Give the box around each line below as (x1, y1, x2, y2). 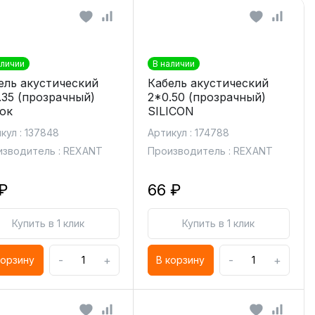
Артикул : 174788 (147, 127, 229, 139)
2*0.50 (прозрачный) (147, 90, 266, 104)
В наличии (152, 58, 195, 69)
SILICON (147, 104, 194, 118)
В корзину (156, 254, 205, 266)
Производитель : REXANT (147, 145, 273, 157)
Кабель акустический (147, 76, 269, 90)
